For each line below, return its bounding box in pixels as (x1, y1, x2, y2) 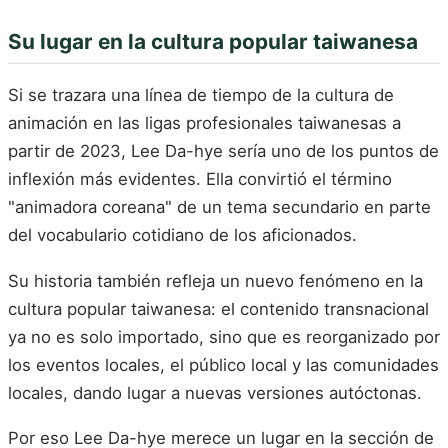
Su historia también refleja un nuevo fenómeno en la (8, 270, 423, 291)
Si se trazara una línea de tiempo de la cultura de (8, 85, 394, 106)
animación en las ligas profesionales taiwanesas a (8, 113, 401, 134)
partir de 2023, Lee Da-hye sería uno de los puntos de (8, 141, 439, 162)
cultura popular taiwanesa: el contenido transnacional (8, 298, 429, 319)
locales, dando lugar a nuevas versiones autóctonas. (8, 382, 422, 403)
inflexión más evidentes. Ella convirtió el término (8, 169, 392, 190)
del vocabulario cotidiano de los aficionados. (8, 225, 357, 246)
